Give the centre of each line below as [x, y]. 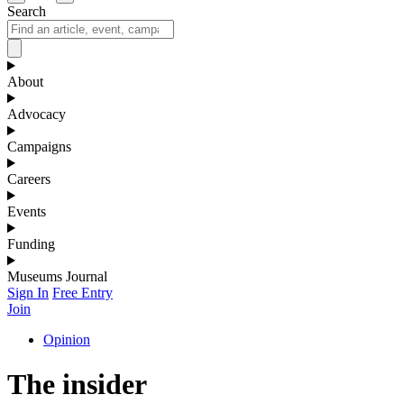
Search [27, 12]
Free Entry [83, 293]
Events [27, 212]
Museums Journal [57, 277]
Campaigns [39, 147]
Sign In [28, 293]
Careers [29, 179]
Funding [31, 244]
